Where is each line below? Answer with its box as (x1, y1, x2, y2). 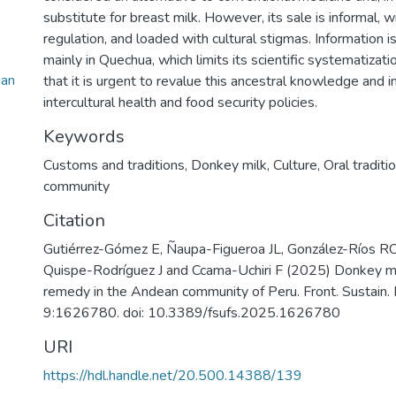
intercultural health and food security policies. (43, 93, 317, 112)
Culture (273, 156, 317, 175)
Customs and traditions (43, 156, 185, 175)
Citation (43, 209, 105, 232)
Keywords (43, 125, 125, 148)
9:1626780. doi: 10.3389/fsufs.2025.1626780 (43, 303, 340, 323)
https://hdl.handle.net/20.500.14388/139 (43, 366, 302, 385)
